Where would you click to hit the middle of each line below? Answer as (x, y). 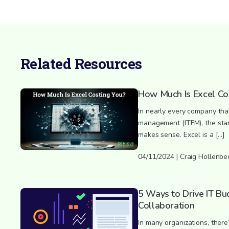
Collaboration (166, 205)
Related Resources (81, 63)
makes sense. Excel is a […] (182, 134)
